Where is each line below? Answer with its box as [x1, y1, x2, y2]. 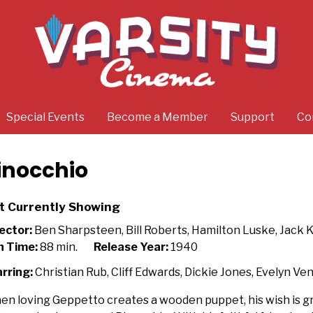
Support [230, 110, 275, 124]
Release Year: [94, 240, 168, 254]
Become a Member [106, 110, 208, 124]
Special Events [6, 110, 85, 124]
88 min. [38, 240, 78, 254]
